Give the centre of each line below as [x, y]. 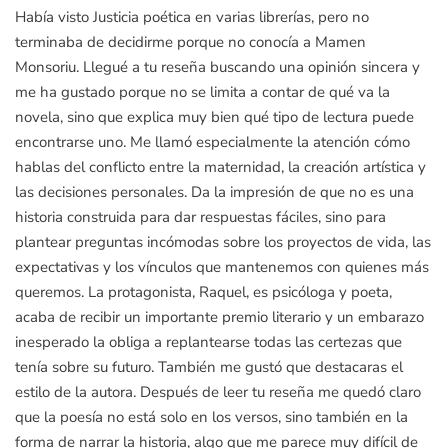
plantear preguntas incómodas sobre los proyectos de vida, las [223, 242]
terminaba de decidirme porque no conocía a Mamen [190, 42]
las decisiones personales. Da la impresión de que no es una [214, 192]
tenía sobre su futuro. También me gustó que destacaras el [209, 367]
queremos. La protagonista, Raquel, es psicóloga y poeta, [203, 292]
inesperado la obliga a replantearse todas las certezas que [208, 342]
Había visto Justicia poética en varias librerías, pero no [192, 17]
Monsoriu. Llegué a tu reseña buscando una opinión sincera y [217, 67]
